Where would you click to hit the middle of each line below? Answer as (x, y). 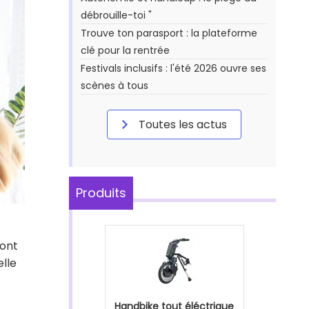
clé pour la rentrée (125, 50)
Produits (101, 193)
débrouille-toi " (116, 15)
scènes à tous (114, 86)
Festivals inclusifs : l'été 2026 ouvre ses (173, 68)
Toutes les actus (181, 124)
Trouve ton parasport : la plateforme (169, 33)
